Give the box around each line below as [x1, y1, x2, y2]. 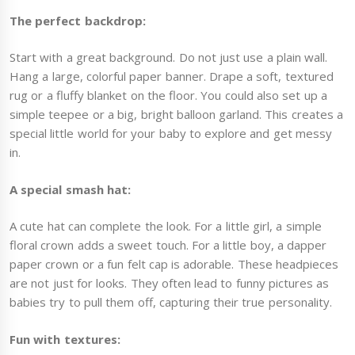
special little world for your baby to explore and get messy [10, 125, 332, 142]
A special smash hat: [10, 181, 131, 197]
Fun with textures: [10, 330, 120, 347]
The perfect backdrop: [10, 12, 146, 29]
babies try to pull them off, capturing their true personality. [10, 294, 332, 311]
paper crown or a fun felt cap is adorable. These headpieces [10, 256, 338, 273]
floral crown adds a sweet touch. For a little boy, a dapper [10, 237, 327, 254]
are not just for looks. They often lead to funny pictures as [10, 275, 330, 292]
